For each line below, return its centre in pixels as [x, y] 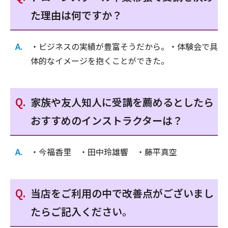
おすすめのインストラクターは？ [107, 121]
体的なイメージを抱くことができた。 [100, 61]
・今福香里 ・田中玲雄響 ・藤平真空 [104, 152]
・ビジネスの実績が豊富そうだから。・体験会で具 [124, 47]
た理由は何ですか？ [76, 15]
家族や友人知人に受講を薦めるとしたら [122, 102]
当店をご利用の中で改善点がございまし [122, 193]
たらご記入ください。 [81, 212]
